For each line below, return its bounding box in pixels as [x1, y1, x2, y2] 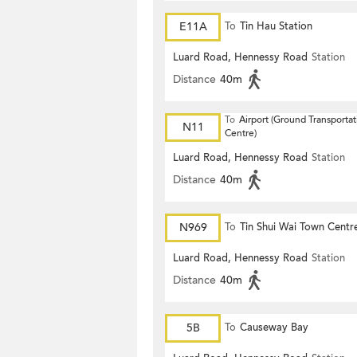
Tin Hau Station [240, 19, 312, 33]
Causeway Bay [240, 320, 308, 335]
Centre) [225, 127, 257, 139]
